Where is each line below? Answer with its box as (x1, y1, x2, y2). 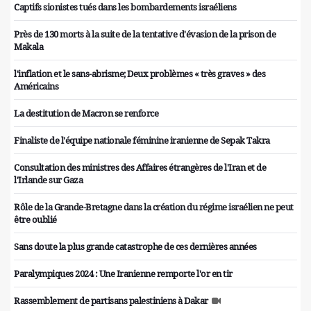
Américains (14, 80, 58, 93)
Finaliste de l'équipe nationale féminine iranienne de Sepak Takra (14, 134, 270, 147)
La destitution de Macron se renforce (14, 107, 158, 120)
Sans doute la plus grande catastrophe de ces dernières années (14, 240, 257, 253)
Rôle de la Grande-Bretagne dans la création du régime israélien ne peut (14, 201, 294, 214)
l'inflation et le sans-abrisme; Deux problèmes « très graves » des (14, 67, 265, 81)
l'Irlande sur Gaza (14, 174, 83, 187)
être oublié (14, 213, 57, 226)
